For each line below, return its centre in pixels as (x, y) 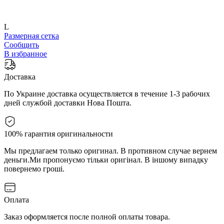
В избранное (25, 53)
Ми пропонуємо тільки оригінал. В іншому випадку (119, 159)
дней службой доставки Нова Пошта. (68, 102)
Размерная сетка (31, 35)
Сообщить (21, 44)
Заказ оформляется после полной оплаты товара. (87, 216)
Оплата (16, 199)
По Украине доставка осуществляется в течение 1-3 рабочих (107, 93)
